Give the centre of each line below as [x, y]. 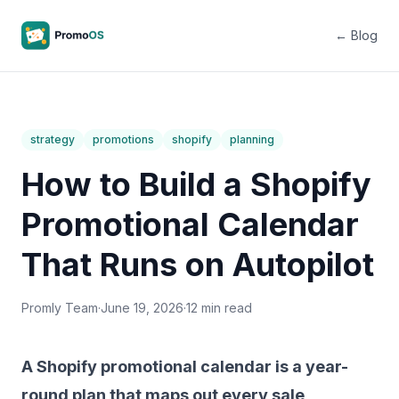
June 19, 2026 [142, 308]
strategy [53, 139]
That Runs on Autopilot [198, 265]
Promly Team [60, 308]
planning [252, 139]
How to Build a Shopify [196, 184]
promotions [123, 139]
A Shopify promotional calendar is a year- [185, 366]
